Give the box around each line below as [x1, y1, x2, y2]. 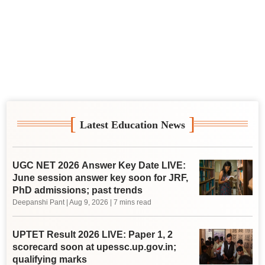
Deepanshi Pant [12, 198, 65, 206]
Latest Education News [80, 119, 185, 131]
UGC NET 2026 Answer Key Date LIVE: [12, 160, 186, 170]
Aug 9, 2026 [69, 198, 109, 206]
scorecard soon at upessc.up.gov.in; [12, 241, 177, 252]
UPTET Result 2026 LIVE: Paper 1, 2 [12, 229, 173, 240]
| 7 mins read [108, 198, 152, 206]
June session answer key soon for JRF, [12, 172, 189, 183]
